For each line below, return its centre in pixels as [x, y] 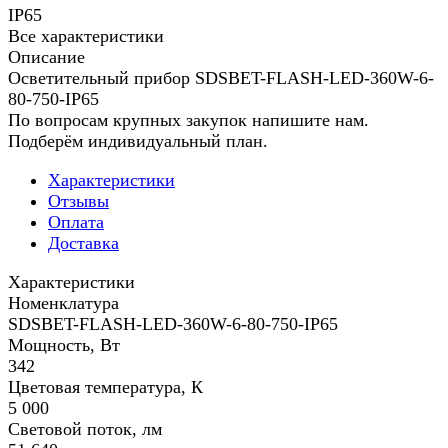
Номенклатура [63, 303]
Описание [46, 57]
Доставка [83, 243]
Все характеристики [86, 36]
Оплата [76, 222]
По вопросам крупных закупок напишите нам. [188, 120]
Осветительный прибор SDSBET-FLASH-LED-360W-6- [221, 78]
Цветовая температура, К [105, 387]
